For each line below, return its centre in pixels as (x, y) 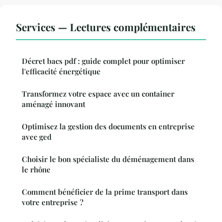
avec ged (37, 137)
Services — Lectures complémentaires (106, 27)
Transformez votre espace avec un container (98, 94)
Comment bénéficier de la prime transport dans (105, 192)
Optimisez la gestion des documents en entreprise (108, 127)
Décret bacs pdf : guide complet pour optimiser (103, 61)
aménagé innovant (54, 104)
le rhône (36, 170)
